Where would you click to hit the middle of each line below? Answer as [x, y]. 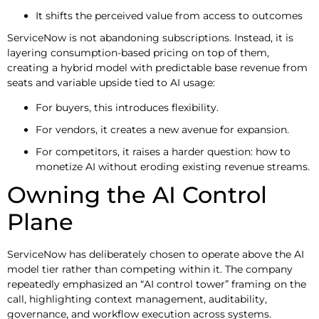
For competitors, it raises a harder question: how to [163, 152]
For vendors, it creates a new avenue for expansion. [162, 130]
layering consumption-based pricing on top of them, [138, 52]
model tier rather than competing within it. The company [150, 270]
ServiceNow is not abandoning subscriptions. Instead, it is [150, 37]
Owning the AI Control [137, 195]
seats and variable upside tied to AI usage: [111, 82]
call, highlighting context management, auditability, [137, 299]
